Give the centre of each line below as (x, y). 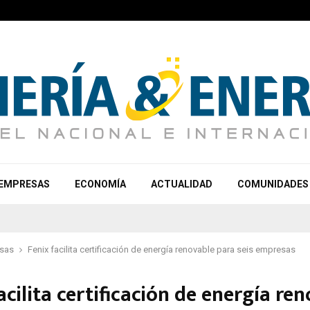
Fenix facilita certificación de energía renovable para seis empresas (162, 249)
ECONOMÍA (100, 184)
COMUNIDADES (273, 184)
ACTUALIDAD (182, 184)
